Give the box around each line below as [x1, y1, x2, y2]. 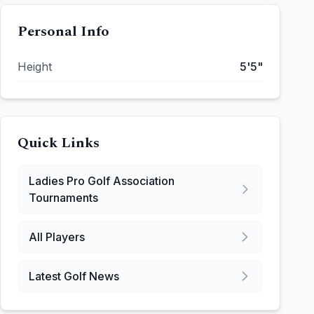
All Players [29, 230, 85, 244]
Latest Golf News [29, 269, 119, 283]
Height [18, 60, 52, 74]
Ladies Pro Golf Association [29, 174, 175, 188]
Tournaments [29, 191, 98, 205]
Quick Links [18, 132, 100, 153]
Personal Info [18, 21, 109, 42]
